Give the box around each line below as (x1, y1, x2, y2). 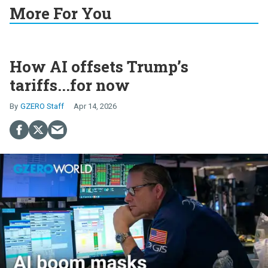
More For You (10, 3, 111, 24)
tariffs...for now (10, 75, 130, 96)
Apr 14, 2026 (74, 102, 117, 111)
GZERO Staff (20, 102, 64, 111)
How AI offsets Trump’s (10, 56, 188, 77)
